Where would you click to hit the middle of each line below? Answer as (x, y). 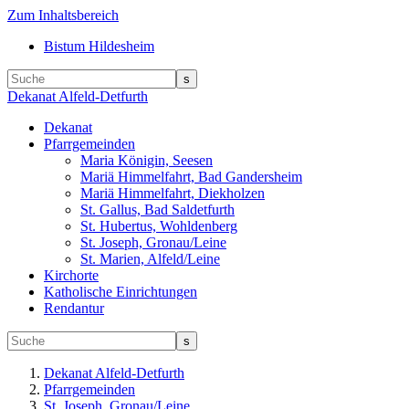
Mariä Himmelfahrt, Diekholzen (173, 193)
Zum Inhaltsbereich (63, 15)
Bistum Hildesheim (99, 46)
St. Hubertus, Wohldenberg (159, 226)
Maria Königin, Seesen (147, 160)
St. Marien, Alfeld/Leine (150, 259)
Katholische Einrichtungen (121, 292)
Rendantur (74, 308)
